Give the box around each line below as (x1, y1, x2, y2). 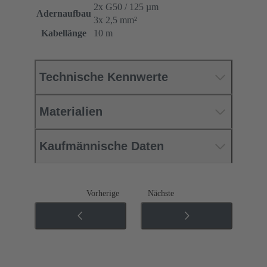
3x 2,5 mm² (94, 15, 137, 26)
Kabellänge (41, 28, 86, 39)
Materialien (39, 105, 103, 119)
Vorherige (86, 189, 119, 198)
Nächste (148, 189, 174, 198)
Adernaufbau (36, 8, 91, 19)
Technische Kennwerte (39, 70, 168, 84)
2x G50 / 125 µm (94, 2, 159, 13)
